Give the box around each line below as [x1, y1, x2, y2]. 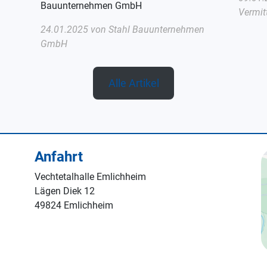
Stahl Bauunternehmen [108, 23, 204, 35]
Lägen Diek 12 [35, 185, 95, 197]
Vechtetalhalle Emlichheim [35, 170, 146, 182]
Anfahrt [35, 148, 83, 165]
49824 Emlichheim [35, 199, 113, 211]
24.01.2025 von [41, 23, 108, 35]
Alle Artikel [108, 76, 159, 89]
